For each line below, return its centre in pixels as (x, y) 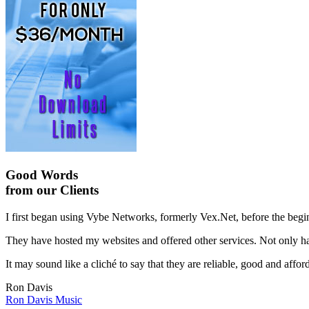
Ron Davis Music (44, 299)
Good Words (42, 175)
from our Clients (52, 190)
